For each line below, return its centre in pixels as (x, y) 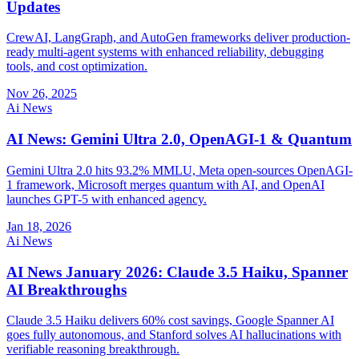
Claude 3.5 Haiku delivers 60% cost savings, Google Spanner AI (170, 321)
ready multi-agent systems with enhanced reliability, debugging (165, 52)
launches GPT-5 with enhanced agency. (107, 199)
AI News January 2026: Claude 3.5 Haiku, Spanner (177, 272)
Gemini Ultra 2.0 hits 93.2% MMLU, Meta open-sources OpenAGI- (179, 170)
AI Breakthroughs (67, 289)
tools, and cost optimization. (77, 67)
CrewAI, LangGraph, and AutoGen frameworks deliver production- (178, 38)
